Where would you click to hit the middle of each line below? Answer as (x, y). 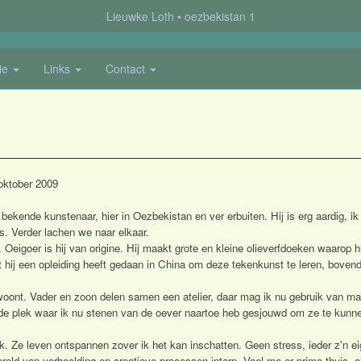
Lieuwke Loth (140, 16)
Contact (127, 68)
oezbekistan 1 (220, 16)
